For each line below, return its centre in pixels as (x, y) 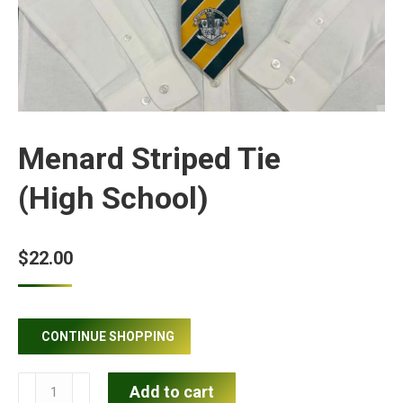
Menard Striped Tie (149, 159)
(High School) (113, 198)
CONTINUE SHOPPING (108, 337)
